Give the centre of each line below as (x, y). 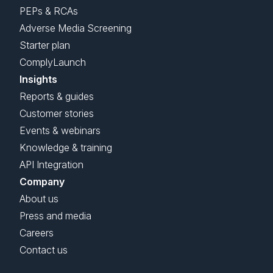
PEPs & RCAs (49, 11)
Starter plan (45, 45)
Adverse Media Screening (76, 28)
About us (39, 199)
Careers (37, 233)
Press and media (55, 216)
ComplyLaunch (53, 62)
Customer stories (57, 114)
